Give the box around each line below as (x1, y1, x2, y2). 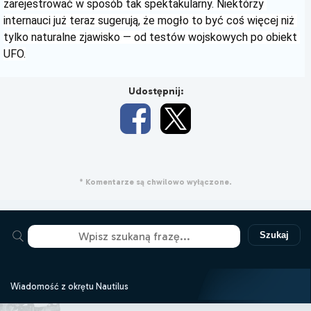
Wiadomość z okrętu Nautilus (10, 280, 128, 292)
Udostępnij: (128, 84, 183, 97)
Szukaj (260, 229, 289, 240)
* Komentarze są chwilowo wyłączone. (79, 176, 232, 187)
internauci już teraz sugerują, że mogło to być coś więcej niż (3, 13, 294, 27)
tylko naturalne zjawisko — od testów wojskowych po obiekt (3, 30, 297, 44)
